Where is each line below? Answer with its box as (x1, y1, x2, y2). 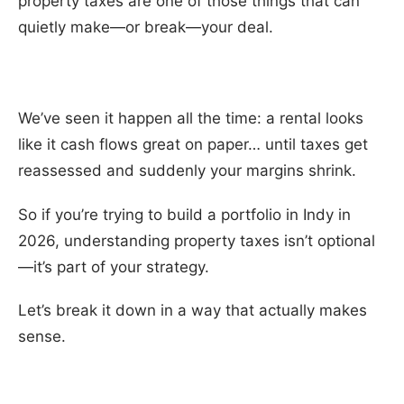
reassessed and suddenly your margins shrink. (18, 161, 356, 180)
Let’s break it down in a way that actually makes (18, 301, 367, 320)
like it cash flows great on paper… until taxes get (18, 135, 368, 154)
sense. (18, 327, 66, 346)
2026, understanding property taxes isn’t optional (18, 231, 375, 250)
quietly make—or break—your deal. (18, 18, 273, 37)
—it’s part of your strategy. (18, 257, 209, 276)
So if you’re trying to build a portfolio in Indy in (18, 205, 351, 224)
